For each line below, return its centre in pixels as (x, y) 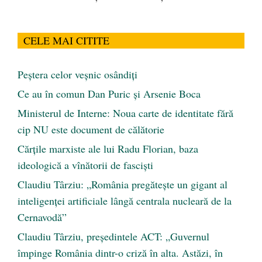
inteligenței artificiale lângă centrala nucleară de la (125, 201)
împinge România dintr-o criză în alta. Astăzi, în (120, 253)
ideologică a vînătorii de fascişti (85, 165)
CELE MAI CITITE (66, 41)
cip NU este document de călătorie (91, 130)
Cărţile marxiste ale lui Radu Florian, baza (108, 149)
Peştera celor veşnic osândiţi (77, 75)
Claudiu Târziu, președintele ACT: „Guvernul (113, 237)
